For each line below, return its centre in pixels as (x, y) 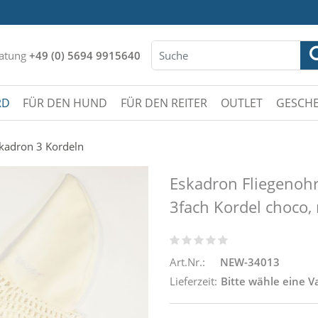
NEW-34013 (250, 262)
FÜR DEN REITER (164, 103)
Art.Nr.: (187, 262)
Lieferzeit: (193, 281)
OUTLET (241, 103)
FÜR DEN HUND (65, 103)
